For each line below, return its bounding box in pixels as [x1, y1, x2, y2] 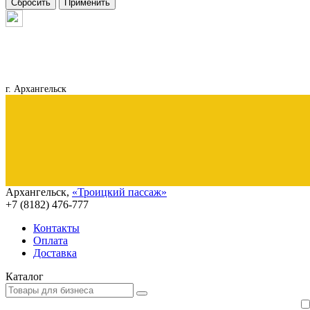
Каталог [6, 271, 44, 283]
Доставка [33, 247, 77, 259]
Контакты [33, 222, 80, 235]
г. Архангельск [6, 84, 66, 95]
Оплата [33, 235, 68, 247]
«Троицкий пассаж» [72, 186, 167, 199]
